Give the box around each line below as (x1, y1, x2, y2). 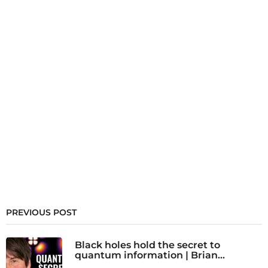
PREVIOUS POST (6, 207, 77, 218)
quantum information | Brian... (75, 249, 225, 261)
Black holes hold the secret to (75, 239, 220, 251)
